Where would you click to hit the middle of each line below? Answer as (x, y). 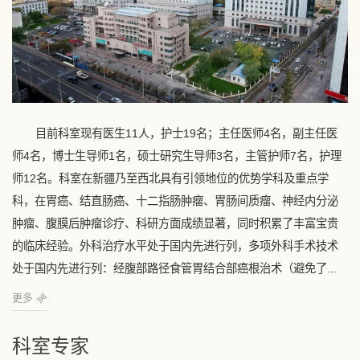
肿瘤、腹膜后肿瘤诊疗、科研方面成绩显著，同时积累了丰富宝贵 (175, 223)
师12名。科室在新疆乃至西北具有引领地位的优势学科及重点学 (170, 178)
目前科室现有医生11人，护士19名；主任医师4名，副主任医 (186, 133)
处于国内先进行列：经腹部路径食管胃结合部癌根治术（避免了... (174, 268)
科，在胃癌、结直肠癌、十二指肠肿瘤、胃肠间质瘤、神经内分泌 (175, 200)
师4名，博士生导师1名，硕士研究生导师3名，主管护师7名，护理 (177, 155)
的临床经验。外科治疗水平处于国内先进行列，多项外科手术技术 (175, 245)
